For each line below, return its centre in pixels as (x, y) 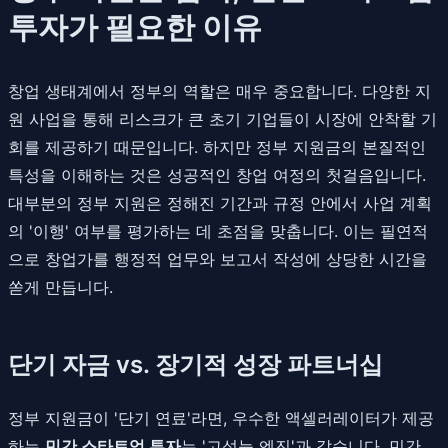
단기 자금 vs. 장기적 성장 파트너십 (195, 364)
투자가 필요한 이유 (135, 26)
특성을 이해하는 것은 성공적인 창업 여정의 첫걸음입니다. (217, 174)
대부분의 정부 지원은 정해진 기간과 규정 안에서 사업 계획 (220, 202)
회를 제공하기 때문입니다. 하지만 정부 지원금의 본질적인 (217, 146)
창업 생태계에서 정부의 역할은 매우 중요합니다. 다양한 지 (219, 90)
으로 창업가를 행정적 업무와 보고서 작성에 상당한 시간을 (217, 258)
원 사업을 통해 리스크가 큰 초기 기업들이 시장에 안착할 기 (222, 118)
